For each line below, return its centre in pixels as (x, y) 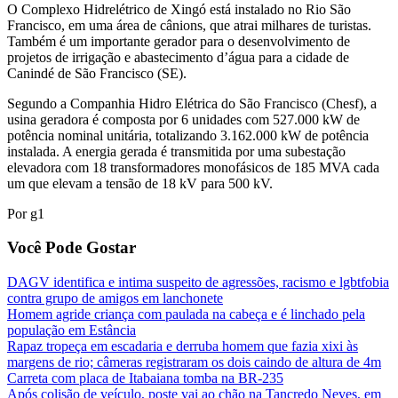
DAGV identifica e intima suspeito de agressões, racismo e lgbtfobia (198, 283)
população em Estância (72, 330)
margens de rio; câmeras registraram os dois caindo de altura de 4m (194, 362)
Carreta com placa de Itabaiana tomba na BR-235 (145, 378)
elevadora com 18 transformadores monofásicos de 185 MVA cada (193, 167)
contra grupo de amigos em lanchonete (115, 298)
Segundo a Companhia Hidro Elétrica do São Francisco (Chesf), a (192, 103)
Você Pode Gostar (72, 248)
